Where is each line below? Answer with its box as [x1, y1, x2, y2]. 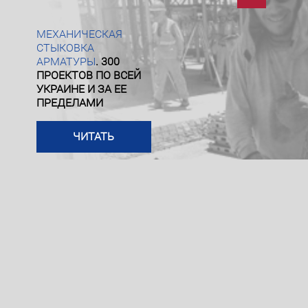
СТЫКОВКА [36, 41, 94, 55]
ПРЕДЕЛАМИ [36, 96, 103, 110]
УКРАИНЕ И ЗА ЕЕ [36, 82, 126, 96]
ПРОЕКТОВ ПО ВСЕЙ [36, 69, 141, 82]
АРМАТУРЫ [36, 55, 96, 69]
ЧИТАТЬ [73, 130, 115, 144]
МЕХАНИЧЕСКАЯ [36, 27, 122, 41]
